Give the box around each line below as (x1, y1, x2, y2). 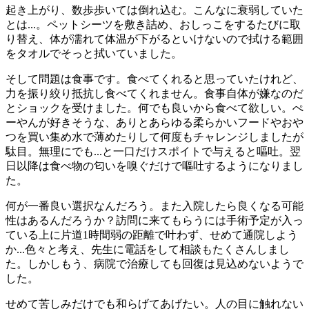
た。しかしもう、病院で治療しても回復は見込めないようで (6, 258, 303, 270)
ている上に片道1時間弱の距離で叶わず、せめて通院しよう (6, 229, 298, 241)
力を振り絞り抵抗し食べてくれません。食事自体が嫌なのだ (6, 88, 303, 100)
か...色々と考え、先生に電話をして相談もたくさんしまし (6, 243, 290, 256)
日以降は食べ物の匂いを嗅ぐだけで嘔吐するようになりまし (6, 160, 303, 172)
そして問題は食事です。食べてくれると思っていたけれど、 (6, 73, 303, 86)
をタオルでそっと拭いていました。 (6, 48, 182, 60)
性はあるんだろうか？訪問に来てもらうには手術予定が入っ (6, 215, 303, 227)
